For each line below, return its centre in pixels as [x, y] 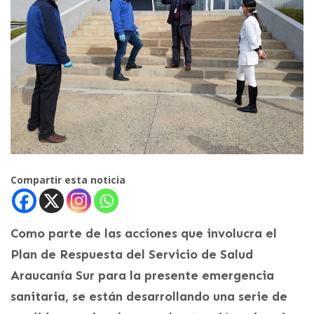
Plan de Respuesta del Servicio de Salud [132, 254]
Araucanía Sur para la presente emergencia [142, 275]
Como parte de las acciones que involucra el [144, 233]
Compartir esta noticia [68, 179]
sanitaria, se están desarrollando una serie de [149, 296]
